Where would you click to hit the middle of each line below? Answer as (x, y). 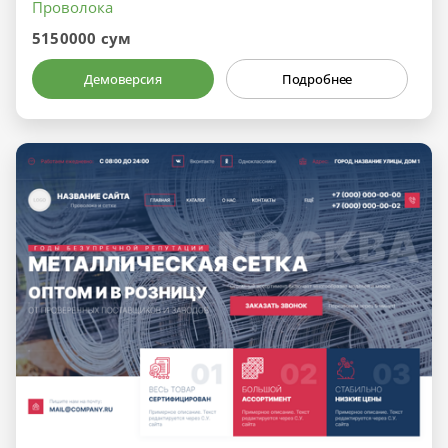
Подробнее (317, 78)
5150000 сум (82, 37)
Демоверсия (123, 78)
